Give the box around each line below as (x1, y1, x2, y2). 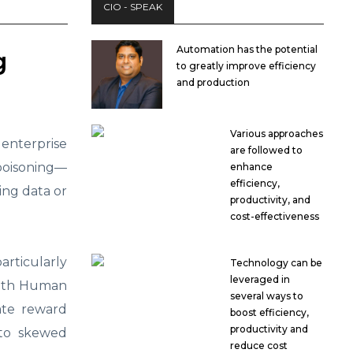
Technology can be (230, 256, 323, 269)
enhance (230, 160, 273, 173)
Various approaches (230, 127, 324, 139)
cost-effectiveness (230, 210, 320, 222)
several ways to (230, 289, 304, 302)
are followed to (230, 143, 303, 156)
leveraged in (230, 273, 291, 285)
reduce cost (230, 339, 288, 351)
